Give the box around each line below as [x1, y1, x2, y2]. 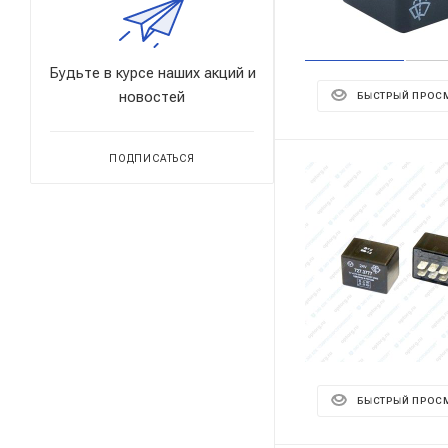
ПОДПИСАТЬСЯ [109, 152, 195, 164]
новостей [119, 87, 185, 106]
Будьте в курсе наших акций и [48, 63, 256, 82]
